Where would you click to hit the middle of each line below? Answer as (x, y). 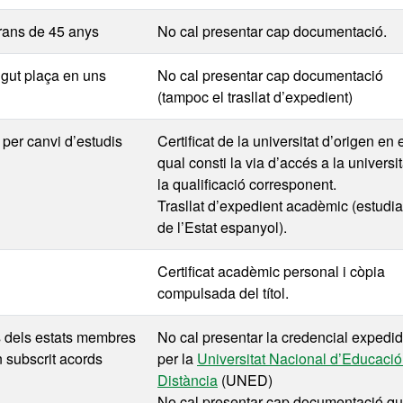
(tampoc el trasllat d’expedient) (255, 97)
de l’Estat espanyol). (222, 227)
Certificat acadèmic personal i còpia (271, 271)
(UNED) (245, 380)
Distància (188, 380)
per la (177, 358)
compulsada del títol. (223, 293)
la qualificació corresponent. (247, 184)
